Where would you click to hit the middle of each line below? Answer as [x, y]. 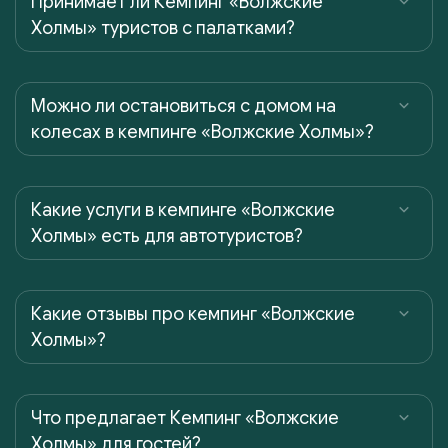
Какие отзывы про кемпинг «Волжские [193, 313]
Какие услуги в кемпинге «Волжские [183, 209]
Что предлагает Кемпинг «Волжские [185, 417]
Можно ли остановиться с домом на [183, 105]
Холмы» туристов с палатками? [163, 27]
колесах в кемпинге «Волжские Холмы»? [202, 131]
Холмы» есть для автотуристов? [167, 235]
